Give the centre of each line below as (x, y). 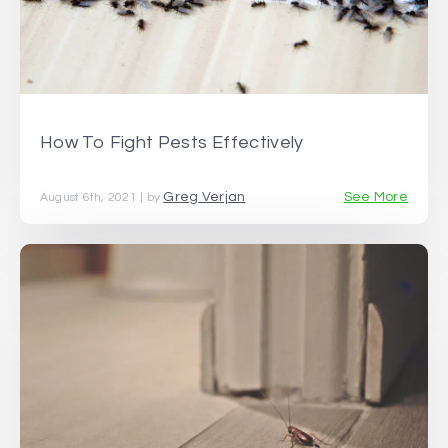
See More (375, 196)
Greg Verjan (204, 196)
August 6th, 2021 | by (102, 197)
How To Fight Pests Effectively (172, 143)
